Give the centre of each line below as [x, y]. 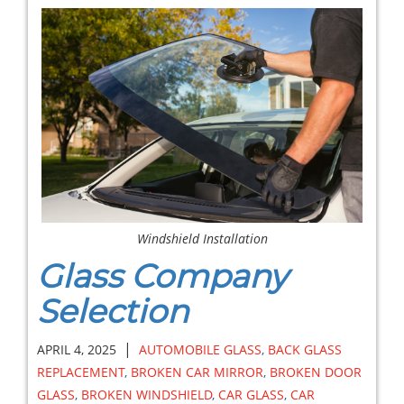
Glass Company [162, 275]
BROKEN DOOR [316, 372]
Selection [113, 311]
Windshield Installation [202, 238]
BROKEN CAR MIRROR [197, 372]
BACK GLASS [305, 349]
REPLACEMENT [81, 372]
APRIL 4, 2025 [77, 349]
